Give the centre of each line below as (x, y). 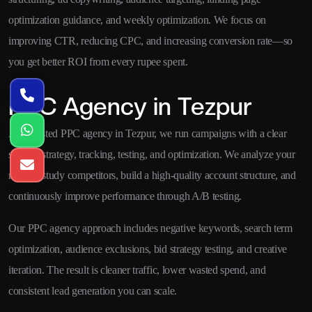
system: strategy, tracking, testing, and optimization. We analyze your (152, 154)
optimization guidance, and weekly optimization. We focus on (138, 19)
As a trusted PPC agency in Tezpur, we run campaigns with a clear (148, 133)
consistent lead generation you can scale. (93, 290)
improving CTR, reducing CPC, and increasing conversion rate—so (151, 40)
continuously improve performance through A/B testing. (125, 196)
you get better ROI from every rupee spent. (98, 61)
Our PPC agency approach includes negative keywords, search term (150, 228)
